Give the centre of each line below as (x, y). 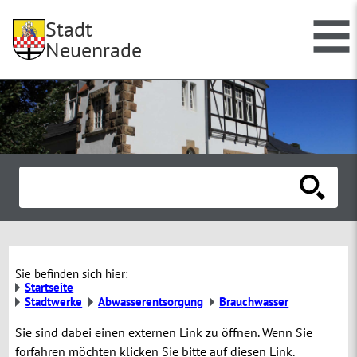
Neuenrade (94, 50)
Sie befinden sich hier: (72, 274)
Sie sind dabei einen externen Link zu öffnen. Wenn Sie (164, 333)
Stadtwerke (54, 302)
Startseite (49, 288)
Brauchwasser (254, 302)
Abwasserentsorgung (151, 302)
